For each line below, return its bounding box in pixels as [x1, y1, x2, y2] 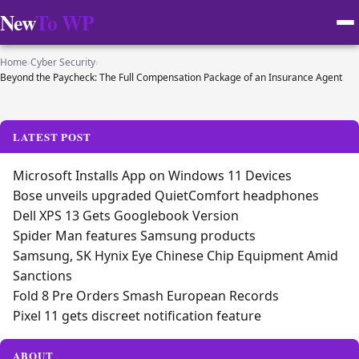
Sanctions [13, 267, 72, 284]
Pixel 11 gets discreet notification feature [13, 307, 261, 325]
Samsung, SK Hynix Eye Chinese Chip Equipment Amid [13, 247, 338, 264]
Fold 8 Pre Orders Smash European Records [13, 287, 279, 305]
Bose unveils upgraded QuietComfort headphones [13, 187, 319, 204]
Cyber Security [30, 55, 95, 69]
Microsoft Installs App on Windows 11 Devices [13, 167, 292, 184]
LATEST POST [13, 129, 92, 144]
